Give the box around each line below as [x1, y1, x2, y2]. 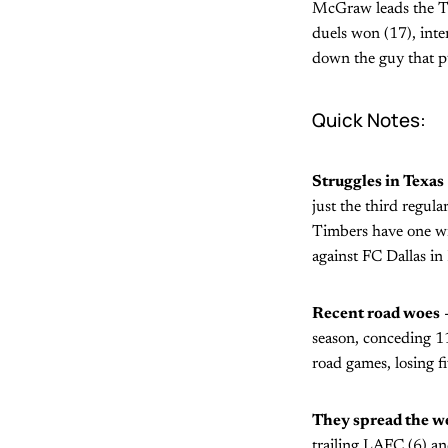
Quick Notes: [312, 107, 426, 134]
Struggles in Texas [312, 174, 444, 191]
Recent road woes [312, 306, 440, 323]
